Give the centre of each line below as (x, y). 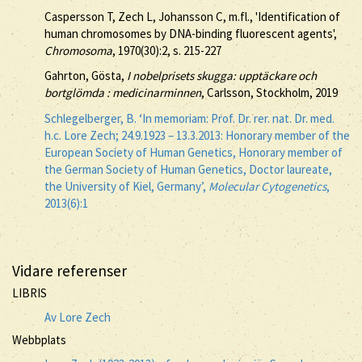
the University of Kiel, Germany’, (126, 186)
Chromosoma (78, 50)
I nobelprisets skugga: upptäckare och (222, 76)
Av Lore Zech (78, 317)
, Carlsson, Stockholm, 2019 (269, 93)
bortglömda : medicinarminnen (123, 93)
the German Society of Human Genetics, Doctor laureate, (188, 169)
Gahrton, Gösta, (86, 76)
